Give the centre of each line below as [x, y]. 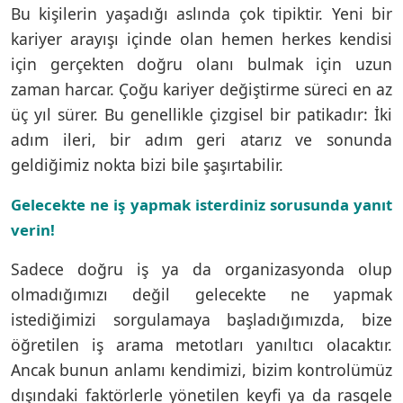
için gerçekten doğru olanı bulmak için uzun [201, 63]
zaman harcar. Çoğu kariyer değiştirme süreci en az [201, 89]
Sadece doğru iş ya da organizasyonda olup [201, 269]
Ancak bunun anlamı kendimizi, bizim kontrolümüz [201, 369]
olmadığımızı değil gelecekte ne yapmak [201, 294]
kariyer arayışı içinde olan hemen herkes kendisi [201, 38]
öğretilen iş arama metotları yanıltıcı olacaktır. [201, 344]
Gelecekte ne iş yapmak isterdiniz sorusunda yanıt [201, 204]
